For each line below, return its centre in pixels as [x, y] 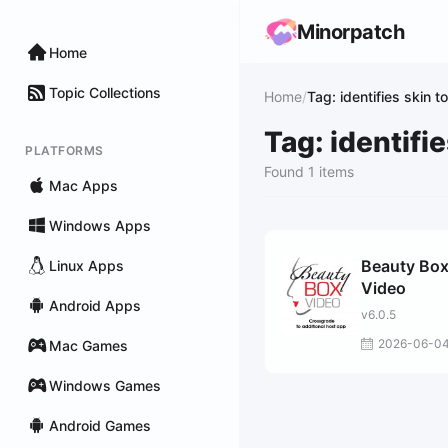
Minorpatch [350, 32]
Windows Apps [100, 225]
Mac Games [88, 345]
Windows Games [105, 385]
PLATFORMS [64, 150]
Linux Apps [86, 265]
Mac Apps [83, 185]
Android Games [100, 425]
